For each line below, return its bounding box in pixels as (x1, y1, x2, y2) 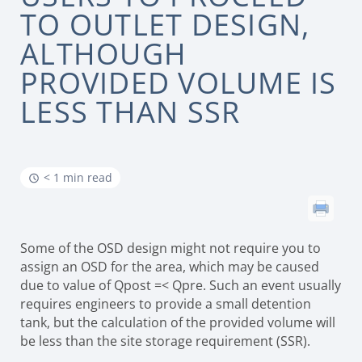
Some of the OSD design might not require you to (20, 239, 321, 257)
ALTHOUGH (20, 34, 187, 74)
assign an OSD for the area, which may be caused (20, 258, 319, 276)
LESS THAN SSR (20, 92, 241, 132)
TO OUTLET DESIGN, (20, 5, 310, 44)
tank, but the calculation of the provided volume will (20, 314, 335, 331)
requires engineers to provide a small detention (20, 295, 311, 313)
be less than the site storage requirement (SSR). (20, 332, 314, 350)
